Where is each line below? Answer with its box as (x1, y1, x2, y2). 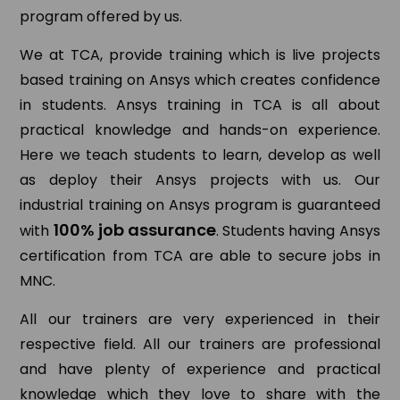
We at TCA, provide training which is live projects (20, 45, 380, 66)
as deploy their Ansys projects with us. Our (20, 170, 380, 191)
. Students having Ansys (216, 221, 380, 242)
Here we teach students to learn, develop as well (20, 145, 380, 166)
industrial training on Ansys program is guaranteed (20, 195, 380, 216)
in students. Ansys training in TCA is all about (20, 95, 380, 116)
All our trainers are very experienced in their (20, 309, 380, 330)
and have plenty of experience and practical (20, 359, 380, 380)
